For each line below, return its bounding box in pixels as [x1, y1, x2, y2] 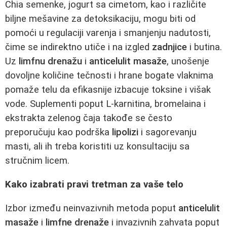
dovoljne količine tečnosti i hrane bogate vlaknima [5, 70, 213, 82]
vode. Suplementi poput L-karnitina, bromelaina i [5, 98, 206, 110]
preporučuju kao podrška [5, 127, 112, 138]
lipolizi [112, 127, 138, 138]
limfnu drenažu [19, 56, 82, 67]
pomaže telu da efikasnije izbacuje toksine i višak [5, 84, 211, 96]
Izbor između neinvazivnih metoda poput [5, 202, 178, 214]
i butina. [187, 42, 222, 53]
